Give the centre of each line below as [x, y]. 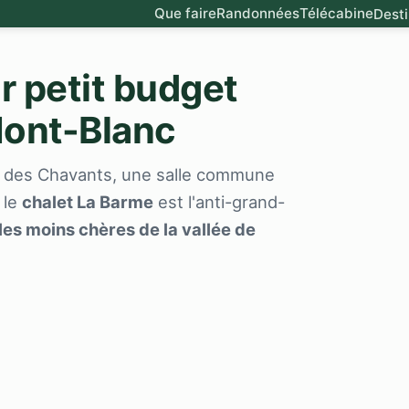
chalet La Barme [88, 201]
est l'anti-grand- [219, 201]
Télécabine [336, 13]
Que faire [185, 13]
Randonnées [258, 13]
